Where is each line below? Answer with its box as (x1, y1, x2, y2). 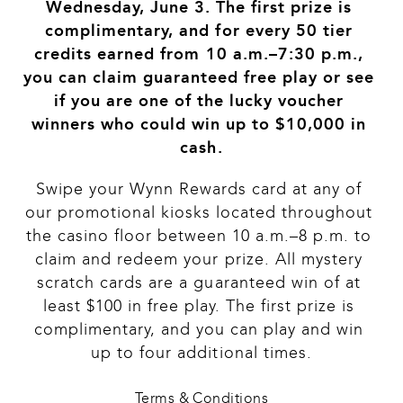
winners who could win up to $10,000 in (31, 114, 372, 135)
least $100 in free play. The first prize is (42, 296, 361, 317)
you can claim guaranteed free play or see (22, 67, 381, 88)
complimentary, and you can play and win (33, 319, 370, 340)
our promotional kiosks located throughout (24, 202, 379, 223)
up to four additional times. (91, 343, 312, 363)
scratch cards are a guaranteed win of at (37, 273, 366, 293)
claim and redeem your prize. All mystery (35, 249, 368, 270)
